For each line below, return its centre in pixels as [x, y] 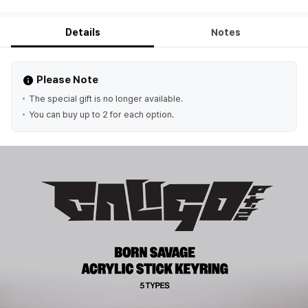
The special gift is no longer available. [106, 99]
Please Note [67, 80]
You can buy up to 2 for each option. [101, 114]
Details [82, 32]
